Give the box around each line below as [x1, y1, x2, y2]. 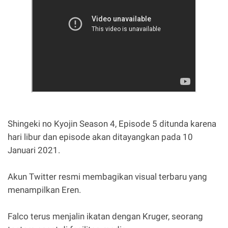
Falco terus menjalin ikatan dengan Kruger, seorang [8, 211, 203, 221]
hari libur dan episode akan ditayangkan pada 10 [8, 131, 193, 142]
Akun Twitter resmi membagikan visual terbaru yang [8, 171, 207, 182]
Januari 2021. [8, 145, 60, 155]
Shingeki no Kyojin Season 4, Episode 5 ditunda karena [8, 118, 216, 129]
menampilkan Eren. [8, 184, 81, 195]
